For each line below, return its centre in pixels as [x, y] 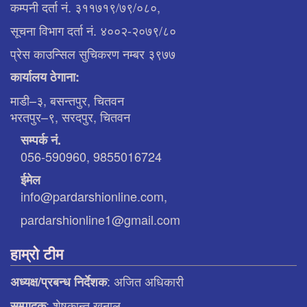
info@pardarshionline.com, [94, 196]
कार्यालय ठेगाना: [45, 76]
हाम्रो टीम [37, 253]
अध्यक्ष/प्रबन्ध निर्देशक [59, 281]
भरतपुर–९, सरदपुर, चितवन [70, 116]
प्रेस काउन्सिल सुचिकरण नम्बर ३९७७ [93, 53]
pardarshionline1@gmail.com [100, 219]
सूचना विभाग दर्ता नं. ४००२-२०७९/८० [93, 30]
